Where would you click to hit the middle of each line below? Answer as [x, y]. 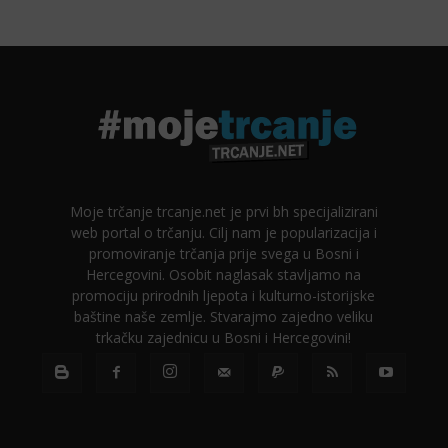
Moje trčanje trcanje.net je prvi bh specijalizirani [223, 211]
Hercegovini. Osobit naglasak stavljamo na [224, 274]
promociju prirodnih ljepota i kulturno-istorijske [224, 295]
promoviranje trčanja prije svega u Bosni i [223, 253]
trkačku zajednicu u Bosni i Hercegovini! [224, 337]
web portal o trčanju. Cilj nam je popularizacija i [223, 232]
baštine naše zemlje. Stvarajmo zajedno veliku [224, 316]
